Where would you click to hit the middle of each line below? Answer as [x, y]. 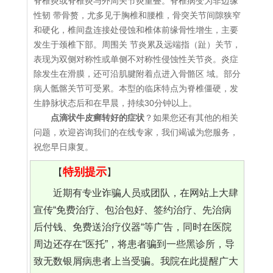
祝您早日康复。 [63, 147]
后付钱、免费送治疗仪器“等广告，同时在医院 [132, 227]
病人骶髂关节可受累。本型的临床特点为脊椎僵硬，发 [136, 89]
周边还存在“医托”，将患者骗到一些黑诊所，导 [134, 244]
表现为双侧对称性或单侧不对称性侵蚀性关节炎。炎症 [136, 59]
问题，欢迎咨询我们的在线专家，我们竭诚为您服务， [136, 133]
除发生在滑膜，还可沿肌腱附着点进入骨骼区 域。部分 [137, 74]
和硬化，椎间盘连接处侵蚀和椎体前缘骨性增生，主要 [136, 30]
